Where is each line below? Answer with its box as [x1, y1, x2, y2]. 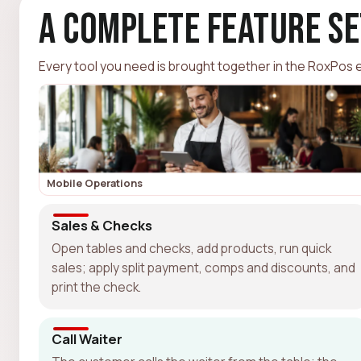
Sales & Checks [52, 215, 152, 234]
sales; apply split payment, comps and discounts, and [52, 258, 355, 276]
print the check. [52, 277, 141, 296]
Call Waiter [52, 329, 122, 348]
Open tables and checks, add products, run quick [52, 239, 331, 257]
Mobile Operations [47, 175, 143, 190]
